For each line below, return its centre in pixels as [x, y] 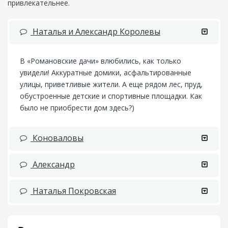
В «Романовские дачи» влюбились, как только [101, 61]
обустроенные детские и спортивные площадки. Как [111, 96]
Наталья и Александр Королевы [95, 31]
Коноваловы [57, 138]
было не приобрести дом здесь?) [77, 107]
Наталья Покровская [73, 191]
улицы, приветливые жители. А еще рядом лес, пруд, [111, 84]
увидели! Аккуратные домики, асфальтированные [106, 72]
